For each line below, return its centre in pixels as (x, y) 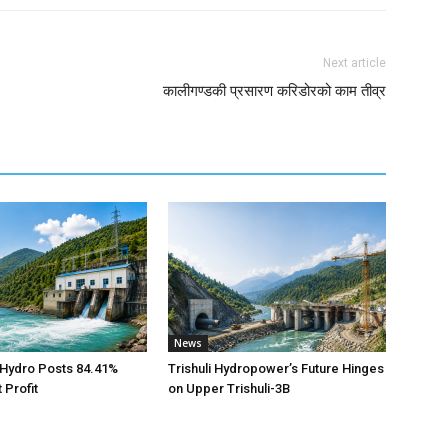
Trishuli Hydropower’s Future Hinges (276, 368)
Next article (354, 63)
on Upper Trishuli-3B (229, 388)
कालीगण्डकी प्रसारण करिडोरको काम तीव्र (274, 91)
